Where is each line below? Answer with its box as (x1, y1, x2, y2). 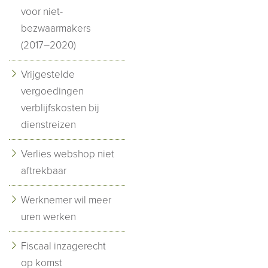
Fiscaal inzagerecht (21, 239, 106, 252)
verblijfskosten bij (21, 101, 99, 114)
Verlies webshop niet (21, 147, 114, 160)
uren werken (21, 210, 76, 223)
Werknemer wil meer (21, 193, 111, 206)
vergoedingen (21, 84, 84, 98)
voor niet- (21, 5, 63, 18)
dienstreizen (21, 118, 76, 131)
